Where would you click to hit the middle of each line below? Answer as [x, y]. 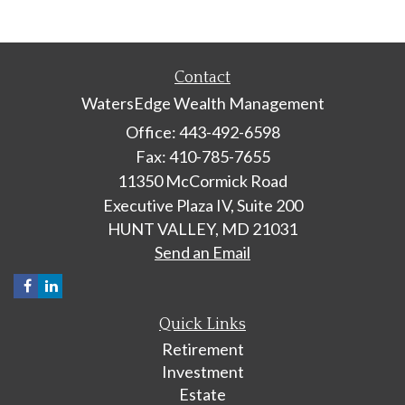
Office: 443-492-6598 [202, 132]
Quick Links [202, 324]
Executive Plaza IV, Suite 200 [202, 205]
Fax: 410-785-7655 [202, 156]
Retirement [202, 348]
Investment [202, 371]
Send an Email [202, 252]
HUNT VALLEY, [163, 228]
